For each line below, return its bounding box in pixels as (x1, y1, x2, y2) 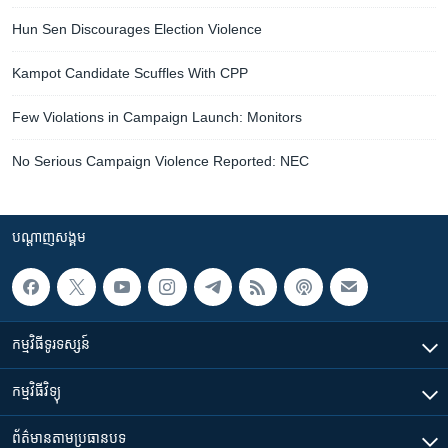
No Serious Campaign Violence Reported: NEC (12, 153, 309, 169)
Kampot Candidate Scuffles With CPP (12, 65, 248, 81)
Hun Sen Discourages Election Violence (12, 21, 262, 37)
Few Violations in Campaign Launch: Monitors (12, 109, 302, 125)
